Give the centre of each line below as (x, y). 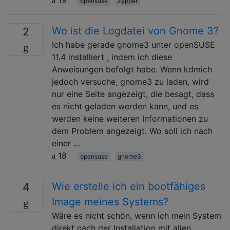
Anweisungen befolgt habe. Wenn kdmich (132, 69)
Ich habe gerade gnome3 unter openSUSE (133, 44)
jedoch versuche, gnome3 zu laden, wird (130, 81)
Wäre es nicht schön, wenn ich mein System (137, 215)
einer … (66, 143)
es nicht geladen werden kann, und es (125, 106)
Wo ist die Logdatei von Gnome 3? (135, 31)
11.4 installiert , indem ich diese (112, 57)
